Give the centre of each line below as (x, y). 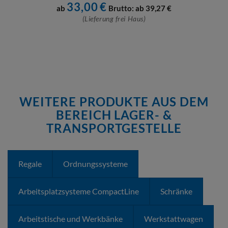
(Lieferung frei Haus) (114, 19)
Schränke (176, 191)
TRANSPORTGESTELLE (114, 128)
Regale (30, 164)
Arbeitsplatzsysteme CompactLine (79, 191)
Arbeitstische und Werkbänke (70, 219)
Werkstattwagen (174, 219)
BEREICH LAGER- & (114, 115)
